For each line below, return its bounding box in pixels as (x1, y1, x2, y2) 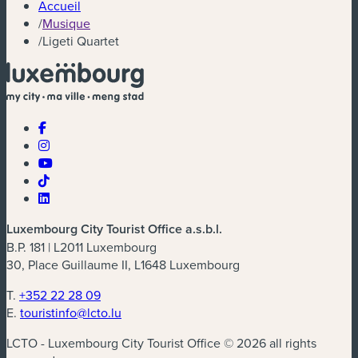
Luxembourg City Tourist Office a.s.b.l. (6, 220, 222, 239)
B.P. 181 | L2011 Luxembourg (6, 238, 157, 257)
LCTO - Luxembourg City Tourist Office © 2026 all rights (6, 334, 316, 352)
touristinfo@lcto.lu (20, 304, 121, 322)
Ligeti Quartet (42, 32, 119, 50)
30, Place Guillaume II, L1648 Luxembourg (6, 256, 240, 274)
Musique (42, 14, 90, 33)
